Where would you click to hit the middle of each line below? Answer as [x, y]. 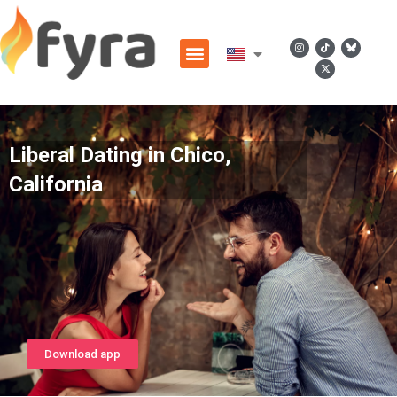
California [56, 184]
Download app [82, 354]
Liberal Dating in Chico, [120, 155]
